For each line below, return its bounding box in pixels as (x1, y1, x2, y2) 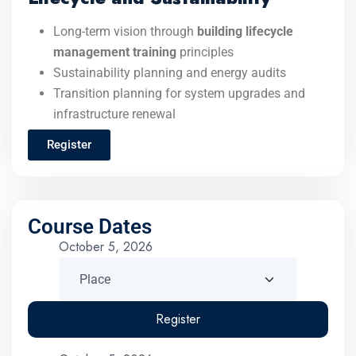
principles (176, 44, 234, 60)
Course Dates (28, 215, 152, 238)
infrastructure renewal (53, 106, 176, 122)
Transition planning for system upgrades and (53, 86, 305, 101)
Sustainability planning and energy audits (53, 65, 286, 80)
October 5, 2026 (59, 238, 153, 256)
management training (53, 44, 176, 60)
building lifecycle (197, 24, 293, 39)
